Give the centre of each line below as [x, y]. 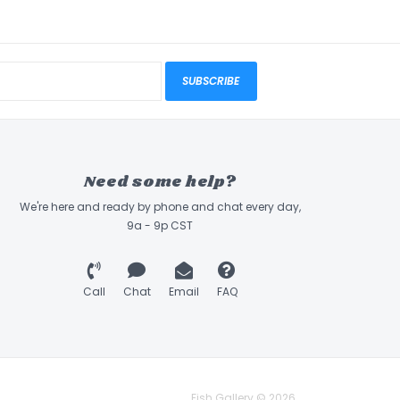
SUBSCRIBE [211, 80]
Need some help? [160, 181]
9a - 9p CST [160, 226]
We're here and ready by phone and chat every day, [160, 207]
